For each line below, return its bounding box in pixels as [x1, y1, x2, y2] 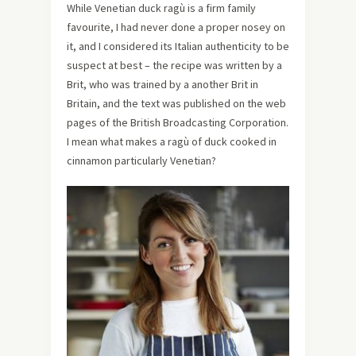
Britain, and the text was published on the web [67, 95, 286, 110]
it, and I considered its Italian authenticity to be [67, 38, 289, 53]
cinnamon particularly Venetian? [67, 153, 216, 168]
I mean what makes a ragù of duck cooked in [67, 133, 277, 149]
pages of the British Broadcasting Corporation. [67, 114, 288, 130]
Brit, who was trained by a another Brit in [67, 76, 258, 91]
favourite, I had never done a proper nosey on [67, 19, 285, 34]
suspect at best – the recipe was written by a [67, 57, 282, 72]
